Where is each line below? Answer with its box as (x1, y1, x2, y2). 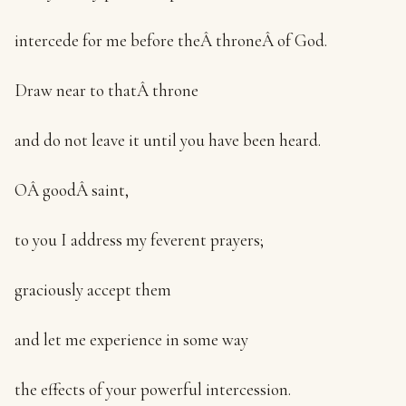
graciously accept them (14, 279, 171, 300)
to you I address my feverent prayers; (14, 229, 264, 250)
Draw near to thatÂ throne (14, 80, 198, 101)
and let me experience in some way (14, 329, 248, 350)
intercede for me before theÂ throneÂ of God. (14, 30, 327, 51)
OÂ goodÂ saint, (14, 179, 129, 200)
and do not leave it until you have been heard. (14, 130, 321, 150)
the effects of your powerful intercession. (14, 379, 291, 400)
